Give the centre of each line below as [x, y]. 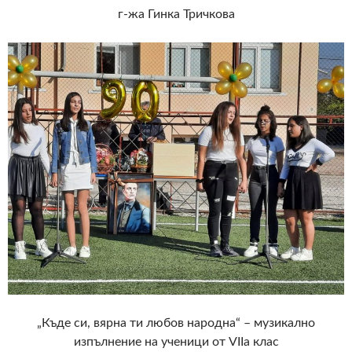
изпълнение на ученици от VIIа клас [176, 341]
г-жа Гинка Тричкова [176, 14]
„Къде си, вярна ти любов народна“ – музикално [176, 323]
